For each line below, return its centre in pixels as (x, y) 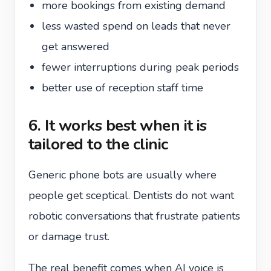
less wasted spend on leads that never (136, 26)
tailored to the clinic (98, 144)
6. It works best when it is (118, 126)
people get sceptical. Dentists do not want (131, 195)
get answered (76, 47)
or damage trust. (69, 237)
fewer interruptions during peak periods (140, 67)
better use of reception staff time (122, 88)
